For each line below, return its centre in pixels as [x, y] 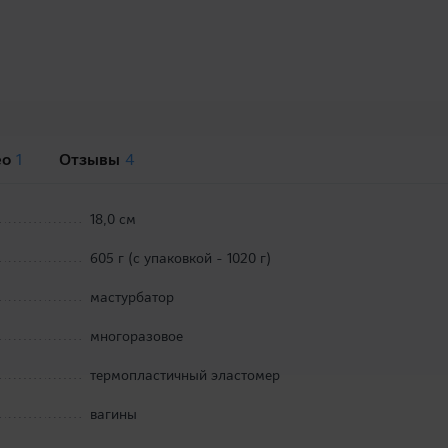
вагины [114, 414]
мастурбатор [132, 297]
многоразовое [137, 336]
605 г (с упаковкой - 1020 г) [181, 258]
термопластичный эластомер [185, 375]
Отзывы [92, 160]
